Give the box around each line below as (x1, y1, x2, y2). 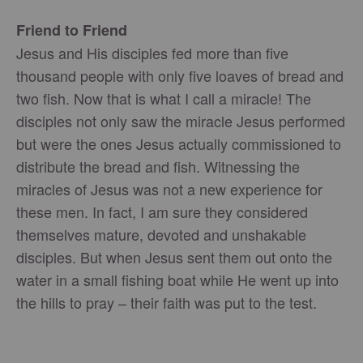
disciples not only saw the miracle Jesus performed (16, 110, 345, 131)
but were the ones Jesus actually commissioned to (16, 133, 341, 154)
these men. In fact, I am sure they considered (16, 201, 308, 222)
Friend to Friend (16, 19, 127, 41)
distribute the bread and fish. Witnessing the (16, 156, 300, 177)
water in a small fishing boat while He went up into (16, 269, 339, 290)
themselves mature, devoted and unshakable (16, 224, 306, 245)
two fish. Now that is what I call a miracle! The (16, 88, 311, 109)
